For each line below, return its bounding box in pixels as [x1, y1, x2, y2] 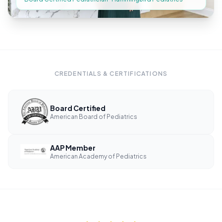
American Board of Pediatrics [50, 113, 137, 121]
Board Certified [50, 104, 106, 113]
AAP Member [50, 143, 96, 152]
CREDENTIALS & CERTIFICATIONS [54, 70, 168, 78]
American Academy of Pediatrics [50, 152, 147, 160]
